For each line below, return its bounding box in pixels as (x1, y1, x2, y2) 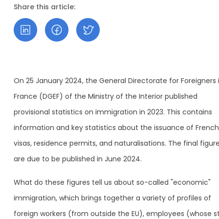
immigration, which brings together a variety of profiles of (14, 193, 211, 203)
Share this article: (14, 2, 75, 12)
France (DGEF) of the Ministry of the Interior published (14, 91, 197, 101)
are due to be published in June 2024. (14, 154, 142, 164)
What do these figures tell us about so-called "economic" (14, 177, 211, 187)
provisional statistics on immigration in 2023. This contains (14, 107, 212, 117)
